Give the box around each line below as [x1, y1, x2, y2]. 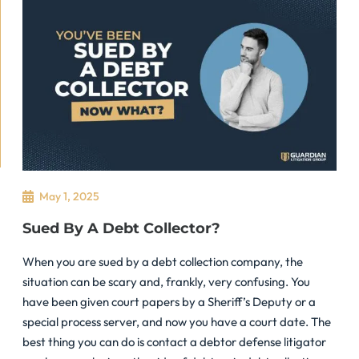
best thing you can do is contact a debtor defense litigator [22, 333, 326, 349]
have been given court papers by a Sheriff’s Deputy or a [22, 293, 316, 309]
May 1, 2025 [39, 188, 99, 204]
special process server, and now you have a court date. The [22, 313, 331, 329]
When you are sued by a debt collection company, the [22, 253, 303, 269]
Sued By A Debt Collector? [22, 219, 220, 237]
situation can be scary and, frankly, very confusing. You [22, 273, 310, 289]
